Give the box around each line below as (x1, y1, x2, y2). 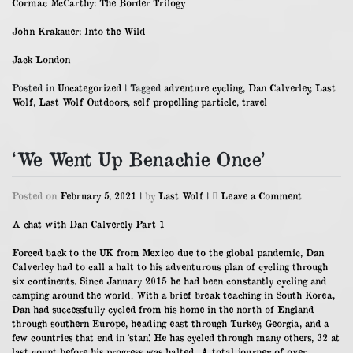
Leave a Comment (221, 190, 302, 202)
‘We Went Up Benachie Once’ (12, 146, 265, 170)
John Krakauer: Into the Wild (12, 24, 145, 36)
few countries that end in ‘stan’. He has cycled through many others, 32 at (12, 332, 340, 344)
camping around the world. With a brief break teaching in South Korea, (12, 289, 335, 301)
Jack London (12, 53, 70, 65)
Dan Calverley (248, 81, 310, 93)
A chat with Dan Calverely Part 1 (12, 218, 165, 230)
